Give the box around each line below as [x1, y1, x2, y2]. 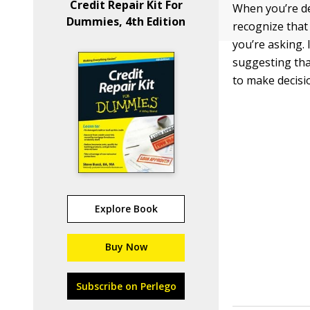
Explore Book [94, 202, 158, 215]
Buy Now [104, 240, 147, 253]
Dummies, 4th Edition [66, 14, 186, 29]
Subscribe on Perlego [75, 280, 176, 293]
